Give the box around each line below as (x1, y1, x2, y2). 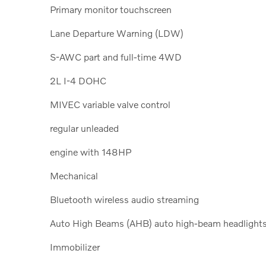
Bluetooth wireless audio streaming (50, 193, 199, 205)
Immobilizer (50, 240, 100, 252)
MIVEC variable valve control (50, 98, 170, 110)
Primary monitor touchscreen (50, 3, 172, 15)
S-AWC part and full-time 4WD (50, 50, 182, 62)
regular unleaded (50, 122, 119, 134)
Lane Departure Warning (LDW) (50, 27, 183, 39)
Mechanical (50, 169, 98, 181)
